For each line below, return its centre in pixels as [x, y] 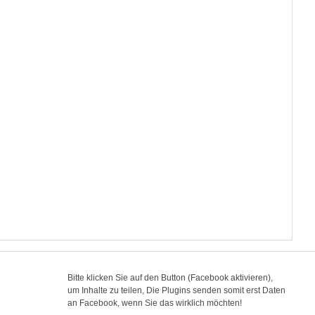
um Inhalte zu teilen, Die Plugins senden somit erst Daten [176, 291]
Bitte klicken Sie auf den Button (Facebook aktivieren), [170, 278]
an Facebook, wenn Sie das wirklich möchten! [155, 303]
